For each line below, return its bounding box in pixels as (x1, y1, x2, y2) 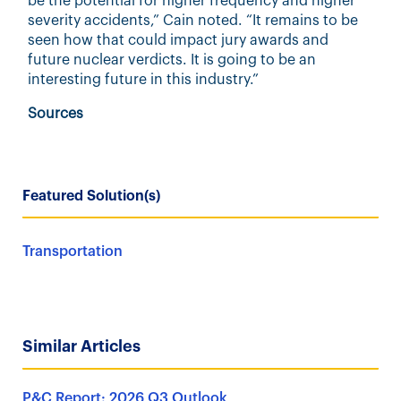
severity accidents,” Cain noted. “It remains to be (28, 13, 359, 28)
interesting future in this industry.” (28, 72, 260, 87)
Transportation (22, 243, 123, 259)
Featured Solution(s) (22, 188, 160, 203)
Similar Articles (22, 337, 141, 354)
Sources (28, 106, 84, 121)
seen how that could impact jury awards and (28, 32, 329, 47)
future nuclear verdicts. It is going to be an (28, 52, 317, 67)
